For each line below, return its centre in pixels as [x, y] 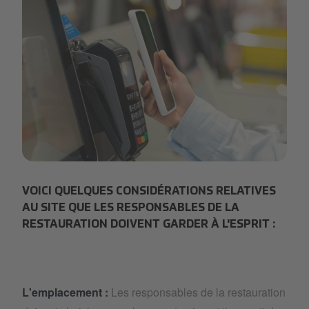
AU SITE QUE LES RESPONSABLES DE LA [131, 208]
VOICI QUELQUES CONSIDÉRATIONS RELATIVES [149, 192]
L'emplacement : [67, 292]
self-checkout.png [64, 169]
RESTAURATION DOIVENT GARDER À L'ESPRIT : [149, 225]
